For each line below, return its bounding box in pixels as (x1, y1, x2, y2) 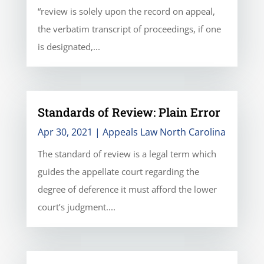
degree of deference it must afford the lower (37, 183, 217, 195)
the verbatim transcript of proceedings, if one (37, 22, 221, 35)
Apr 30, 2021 (37, 125, 93, 138)
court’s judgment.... (37, 200, 115, 213)
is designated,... (37, 40, 100, 52)
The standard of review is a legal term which (37, 147, 216, 160)
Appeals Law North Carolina (102, 125, 226, 138)
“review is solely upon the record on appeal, (37, 5, 215, 17)
